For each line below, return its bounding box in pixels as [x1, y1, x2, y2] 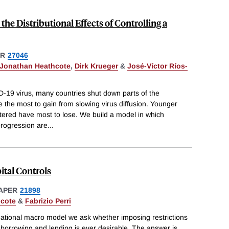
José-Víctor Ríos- [127, 62, 188, 71]
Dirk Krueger [75, 62, 118, 71]
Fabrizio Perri [25, 196, 71, 205]
